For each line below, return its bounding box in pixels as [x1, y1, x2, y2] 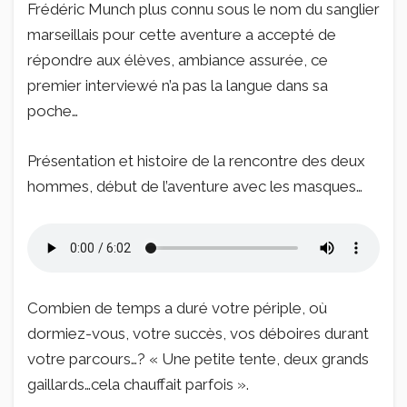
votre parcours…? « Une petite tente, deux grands [27, 350, 369, 369]
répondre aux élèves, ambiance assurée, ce [27, 50, 328, 69]
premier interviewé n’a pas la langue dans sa [27, 75, 328, 94]
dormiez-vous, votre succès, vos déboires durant [27, 324, 369, 343]
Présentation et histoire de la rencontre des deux [27, 151, 365, 170]
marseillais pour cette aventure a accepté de [27, 25, 336, 44]
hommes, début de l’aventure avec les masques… [27, 176, 362, 195]
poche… [27, 101, 78, 120]
